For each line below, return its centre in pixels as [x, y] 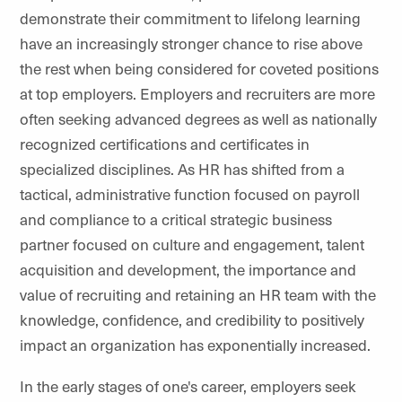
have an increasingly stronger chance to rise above [191, 43]
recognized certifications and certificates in [165, 144]
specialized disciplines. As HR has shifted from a [182, 169]
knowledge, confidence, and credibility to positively [192, 319]
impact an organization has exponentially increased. [195, 345]
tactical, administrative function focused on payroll [190, 194]
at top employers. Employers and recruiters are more [197, 93]
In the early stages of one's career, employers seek [188, 386]
